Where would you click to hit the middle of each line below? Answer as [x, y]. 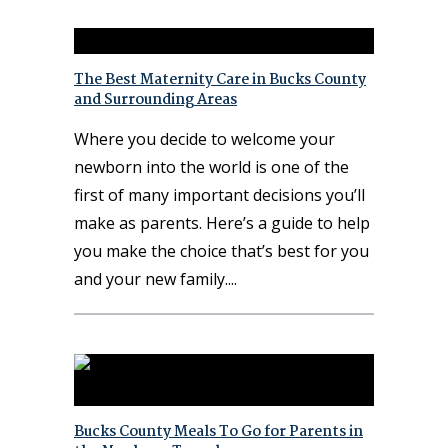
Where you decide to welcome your [204, 138]
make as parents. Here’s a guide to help [222, 222]
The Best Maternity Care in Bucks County [220, 79]
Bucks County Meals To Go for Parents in [218, 431]
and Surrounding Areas [155, 99]
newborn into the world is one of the [211, 166]
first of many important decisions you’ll [219, 194]
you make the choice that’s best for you [221, 250]
